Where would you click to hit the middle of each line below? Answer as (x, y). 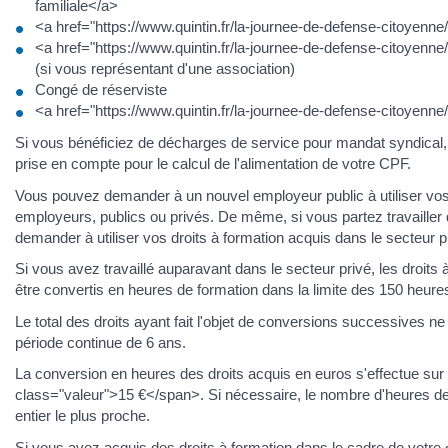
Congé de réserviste (101, 89)
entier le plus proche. (82, 416)
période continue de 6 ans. (100, 342)
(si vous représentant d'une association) (165, 68)
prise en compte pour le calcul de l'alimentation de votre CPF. (213, 164)
